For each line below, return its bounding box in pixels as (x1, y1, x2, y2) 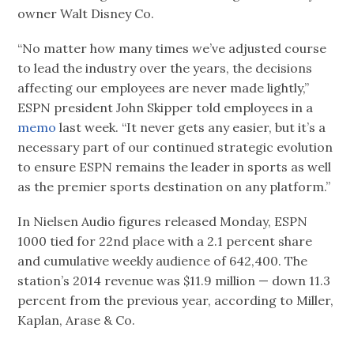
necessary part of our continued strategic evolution (17, 138, 333, 155)
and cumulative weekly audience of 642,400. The (17, 253, 308, 269)
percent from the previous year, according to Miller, (17, 292, 334, 309)
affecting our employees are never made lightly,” (17, 79, 310, 96)
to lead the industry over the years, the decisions (17, 59, 313, 76)
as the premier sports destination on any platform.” (17, 178, 331, 194)
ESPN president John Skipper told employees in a (17, 99, 314, 115)
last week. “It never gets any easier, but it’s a (56, 119, 326, 135)
